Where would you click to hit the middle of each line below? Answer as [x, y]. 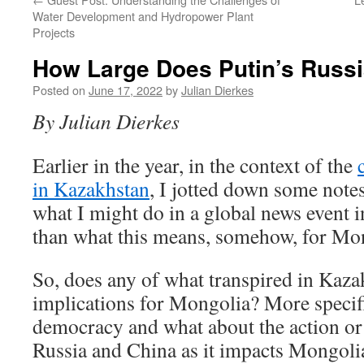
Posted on [59, 90]
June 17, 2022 [126, 90]
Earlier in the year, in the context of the [195, 165]
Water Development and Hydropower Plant [143, 16]
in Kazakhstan [91, 188]
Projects [54, 32]
